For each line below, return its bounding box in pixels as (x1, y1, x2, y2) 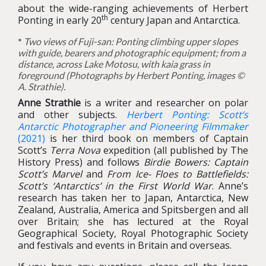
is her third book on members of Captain (45, 132, 248, 145)
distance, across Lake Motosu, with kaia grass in (18, 58, 210, 70)
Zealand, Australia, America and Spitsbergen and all (18, 203, 248, 217)
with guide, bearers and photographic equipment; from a (18, 47, 246, 59)
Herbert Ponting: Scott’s (126, 108, 248, 122)
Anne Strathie (18, 96, 81, 110)
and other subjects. (18, 108, 126, 122)
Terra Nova (50, 144, 104, 157)
